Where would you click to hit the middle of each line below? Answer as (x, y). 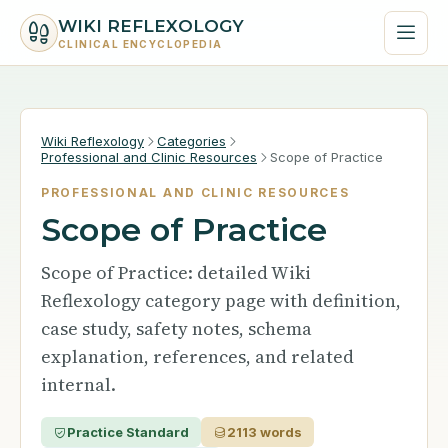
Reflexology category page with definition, (221, 300)
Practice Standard (128, 432)
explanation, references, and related (197, 356)
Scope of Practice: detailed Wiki (176, 272)
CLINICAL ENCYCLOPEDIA (140, 43)
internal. (78, 384)
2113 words (264, 432)
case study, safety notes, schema (176, 328)
